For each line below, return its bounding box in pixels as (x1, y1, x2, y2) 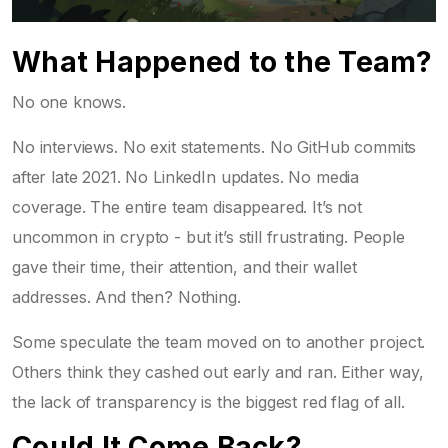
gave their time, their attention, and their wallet (12, 256, 357, 277)
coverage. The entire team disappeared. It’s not (12, 196, 362, 217)
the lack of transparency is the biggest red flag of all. (12, 391, 405, 412)
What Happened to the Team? (12, 44, 433, 79)
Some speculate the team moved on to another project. (12, 331, 426, 352)
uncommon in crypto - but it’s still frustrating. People (12, 226, 405, 247)
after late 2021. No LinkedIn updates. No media (12, 166, 360, 187)
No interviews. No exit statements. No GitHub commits (12, 136, 417, 157)
